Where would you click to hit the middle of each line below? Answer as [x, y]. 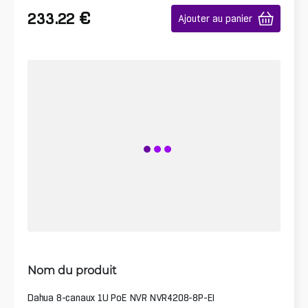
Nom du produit [72, 269]
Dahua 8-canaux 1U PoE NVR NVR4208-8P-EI [121, 297]
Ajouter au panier [215, 19]
